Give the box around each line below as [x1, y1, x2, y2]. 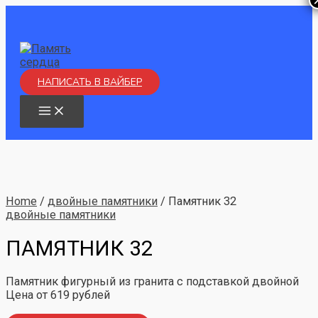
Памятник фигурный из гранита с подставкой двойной [6, 275, 299, 289]
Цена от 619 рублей [6, 288, 110, 302]
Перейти [5, 5, 50, 18]
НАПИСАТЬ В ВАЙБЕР [38, 75, 142, 89]
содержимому [5, 32, 82, 45]
